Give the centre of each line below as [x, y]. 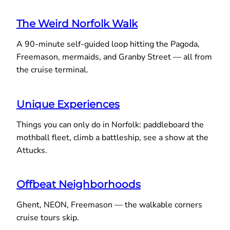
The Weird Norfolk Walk [77, 24]
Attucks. [32, 150]
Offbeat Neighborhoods [79, 185]
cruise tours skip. [48, 218]
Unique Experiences [68, 104]
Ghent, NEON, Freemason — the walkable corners [109, 205]
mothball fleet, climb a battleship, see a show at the [112, 137]
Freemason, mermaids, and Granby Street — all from [114, 57]
